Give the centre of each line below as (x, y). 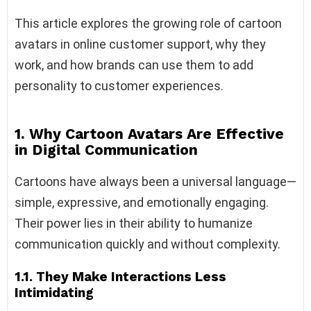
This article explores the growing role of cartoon (148, 24)
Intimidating (54, 293)
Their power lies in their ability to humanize (134, 224)
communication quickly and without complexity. (148, 244)
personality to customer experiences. (119, 86)
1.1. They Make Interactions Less (120, 277)
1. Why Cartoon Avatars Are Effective (149, 134)
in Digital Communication (106, 150)
